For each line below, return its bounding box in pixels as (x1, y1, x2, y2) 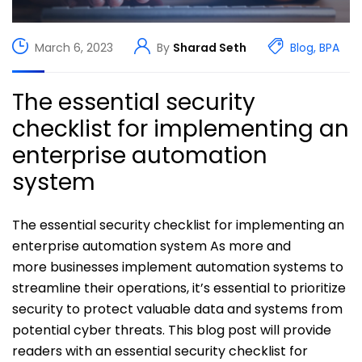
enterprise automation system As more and (12, 237, 291, 256)
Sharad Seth (173, 39, 246, 56)
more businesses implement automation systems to (12, 258, 343, 277)
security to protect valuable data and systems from (12, 300, 343, 319)
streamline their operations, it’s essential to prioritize (12, 279, 346, 298)
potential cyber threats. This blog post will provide (12, 321, 331, 340)
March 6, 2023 (35, 39, 113, 56)
